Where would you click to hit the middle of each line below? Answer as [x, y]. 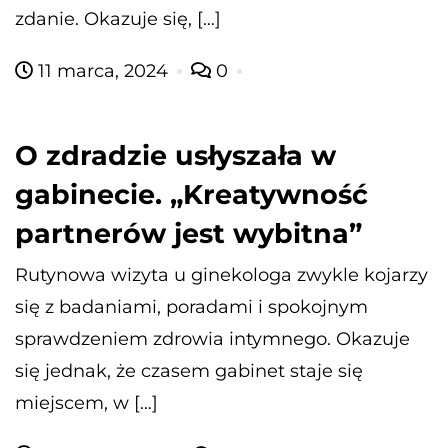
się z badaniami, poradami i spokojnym [191, 306]
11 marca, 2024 [103, 70]
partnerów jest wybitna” [188, 233]
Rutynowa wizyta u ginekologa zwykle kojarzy [221, 274]
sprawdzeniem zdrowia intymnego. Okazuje [212, 338]
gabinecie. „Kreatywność [191, 194]
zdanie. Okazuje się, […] [118, 18]
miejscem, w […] [86, 402]
